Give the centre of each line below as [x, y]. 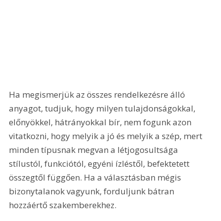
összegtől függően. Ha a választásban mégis [96, 177]
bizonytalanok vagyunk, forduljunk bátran [93, 191]
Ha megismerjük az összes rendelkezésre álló [98, 94]
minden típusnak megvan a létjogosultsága [95, 150]
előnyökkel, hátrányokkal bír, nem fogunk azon [101, 122]
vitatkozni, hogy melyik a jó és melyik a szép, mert [107, 136]
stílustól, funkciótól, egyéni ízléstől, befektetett [100, 164]
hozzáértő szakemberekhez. [63, 205]
